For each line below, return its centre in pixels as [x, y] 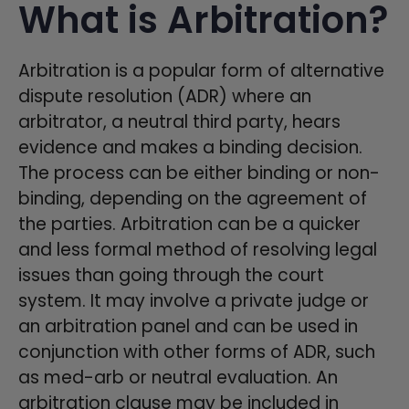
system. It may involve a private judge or [194, 300]
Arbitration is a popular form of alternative [201, 70]
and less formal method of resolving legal [198, 249]
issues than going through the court [171, 275]
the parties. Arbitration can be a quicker [189, 224]
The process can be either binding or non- [199, 173]
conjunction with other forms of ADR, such [197, 351]
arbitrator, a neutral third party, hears [179, 121]
